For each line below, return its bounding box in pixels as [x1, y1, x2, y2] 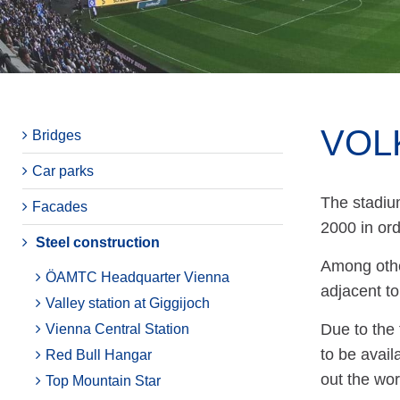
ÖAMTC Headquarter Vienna [46, 270, 229, 285]
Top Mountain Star [46, 373, 161, 388]
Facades [32, 199, 87, 214]
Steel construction [36, 235, 160, 250]
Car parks [32, 163, 94, 179]
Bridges [32, 128, 81, 143]
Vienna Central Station [46, 321, 189, 337]
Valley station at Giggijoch [46, 296, 210, 311]
